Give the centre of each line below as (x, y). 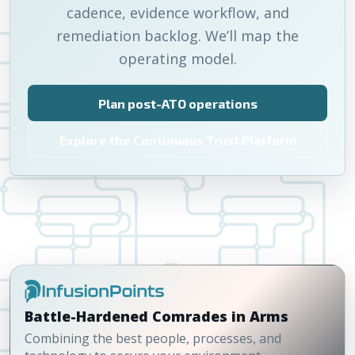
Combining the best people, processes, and (153, 338)
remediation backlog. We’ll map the (177, 36)
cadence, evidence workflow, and (177, 13)
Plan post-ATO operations (177, 103)
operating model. (177, 59)
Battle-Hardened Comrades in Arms (157, 316)
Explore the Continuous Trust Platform (177, 139)
